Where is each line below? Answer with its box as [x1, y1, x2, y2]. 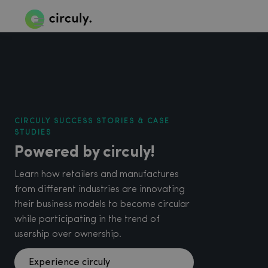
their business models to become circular [14, 200, 190, 209]
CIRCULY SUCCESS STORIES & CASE [14, 118, 170, 125]
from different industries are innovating [14, 185, 185, 194]
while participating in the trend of [14, 215, 160, 224]
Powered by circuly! [14, 145, 154, 161]
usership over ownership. [14, 230, 121, 239]
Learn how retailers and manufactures [14, 170, 179, 179]
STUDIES [14, 129, 51, 136]
